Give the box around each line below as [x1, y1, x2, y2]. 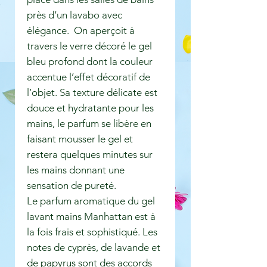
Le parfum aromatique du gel [27, 195, 155, 207]
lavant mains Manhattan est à [27, 210, 156, 223]
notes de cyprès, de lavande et [27, 241, 160, 254]
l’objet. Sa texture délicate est [27, 86, 157, 99]
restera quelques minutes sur [27, 148, 153, 161]
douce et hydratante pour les [27, 102, 154, 114]
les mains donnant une [27, 164, 125, 176]
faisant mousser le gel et [27, 133, 133, 145]
